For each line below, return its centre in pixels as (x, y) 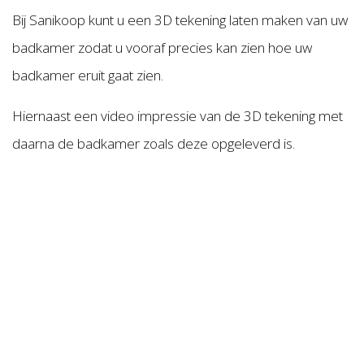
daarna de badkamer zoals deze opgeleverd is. (155, 144)
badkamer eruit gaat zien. (88, 76)
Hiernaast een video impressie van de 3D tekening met (178, 116)
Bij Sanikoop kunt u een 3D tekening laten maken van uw (180, 20)
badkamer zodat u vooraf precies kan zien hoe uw (162, 48)
